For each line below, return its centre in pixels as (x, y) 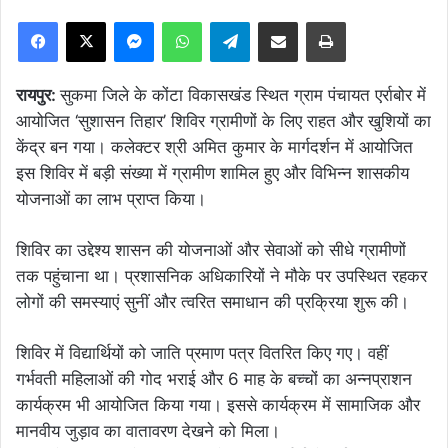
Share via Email (313, 21)
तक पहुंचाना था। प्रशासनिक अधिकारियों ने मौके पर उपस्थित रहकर (221, 276)
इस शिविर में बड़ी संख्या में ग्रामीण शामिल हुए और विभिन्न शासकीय (212, 173)
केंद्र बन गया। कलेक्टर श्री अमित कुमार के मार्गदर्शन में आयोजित (214, 147)
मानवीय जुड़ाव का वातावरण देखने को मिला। (148, 431)
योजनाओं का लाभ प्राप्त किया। (111, 199)
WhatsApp (233, 21)
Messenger (188, 21)
